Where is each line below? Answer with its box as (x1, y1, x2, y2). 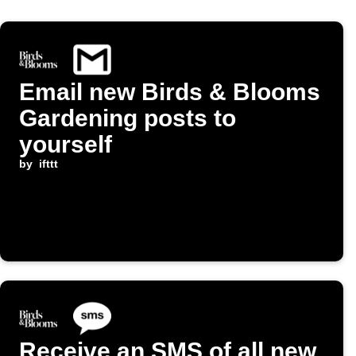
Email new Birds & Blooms (19, 79, 320, 106)
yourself (19, 131, 112, 158)
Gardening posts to (19, 105, 236, 132)
